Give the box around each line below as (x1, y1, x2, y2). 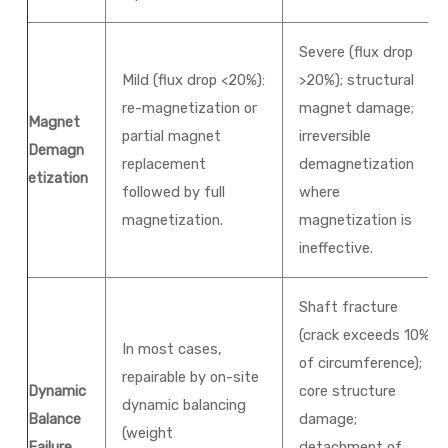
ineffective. (299, 239, 374, 257)
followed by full (122, 183, 226, 201)
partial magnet (122, 127, 222, 145)
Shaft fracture (299, 298, 399, 316)
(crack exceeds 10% (299, 326, 431, 344)
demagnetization (299, 155, 415, 173)
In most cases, (122, 340, 223, 358)
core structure (299, 382, 397, 400)
